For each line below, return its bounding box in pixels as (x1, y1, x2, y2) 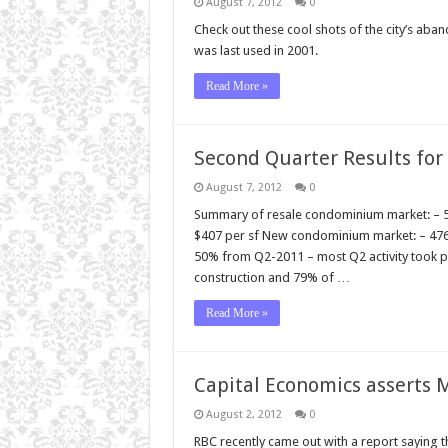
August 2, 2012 (205, 407, 282, 421)
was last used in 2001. (193, 42, 318, 58)
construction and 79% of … (193, 269, 350, 285)
